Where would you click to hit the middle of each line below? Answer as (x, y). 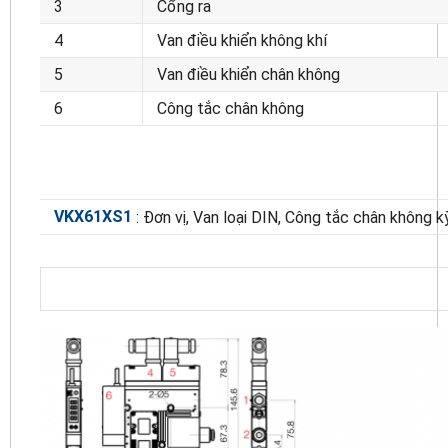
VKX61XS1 (93, 217)
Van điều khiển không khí (242, 41)
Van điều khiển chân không (248, 75)
